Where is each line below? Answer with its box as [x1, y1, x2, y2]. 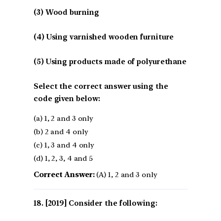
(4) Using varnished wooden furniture [34, 33, 174, 42]
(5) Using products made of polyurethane [34, 57, 187, 67]
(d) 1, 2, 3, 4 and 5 [34, 154, 93, 163]
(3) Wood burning [34, 8, 99, 17]
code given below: [34, 94, 101, 104]
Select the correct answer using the [34, 82, 168, 91]
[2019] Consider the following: [45, 199, 157, 208]
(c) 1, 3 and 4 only [34, 141, 95, 150]
